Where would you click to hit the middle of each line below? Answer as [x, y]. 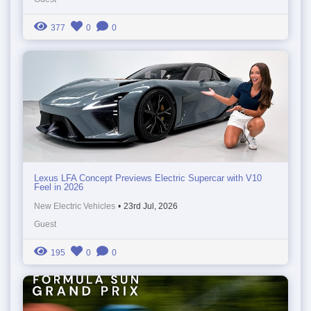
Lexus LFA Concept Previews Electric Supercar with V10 [148, 178]
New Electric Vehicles [75, 206]
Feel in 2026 [59, 187]
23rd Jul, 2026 [151, 206]
